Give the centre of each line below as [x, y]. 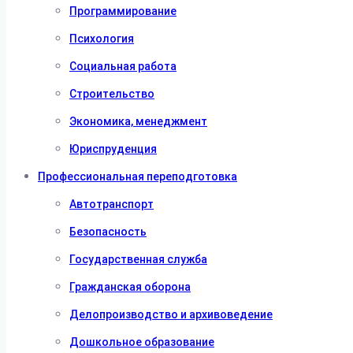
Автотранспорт [111, 204]
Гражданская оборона [130, 287]
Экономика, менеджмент [138, 121]
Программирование [123, 11]
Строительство [112, 94]
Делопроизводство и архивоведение [171, 314]
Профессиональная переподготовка [137, 176]
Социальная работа [123, 66]
